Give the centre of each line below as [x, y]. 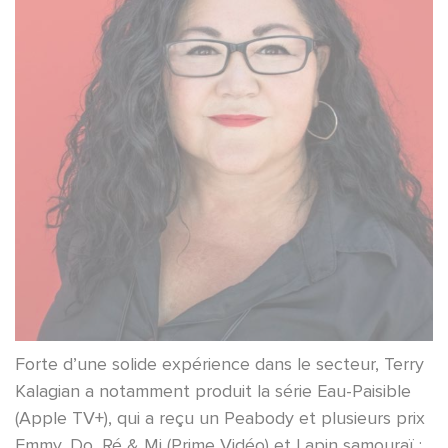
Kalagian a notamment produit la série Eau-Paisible [213, 391]
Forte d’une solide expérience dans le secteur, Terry [219, 364]
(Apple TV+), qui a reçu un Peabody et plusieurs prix [220, 418]
